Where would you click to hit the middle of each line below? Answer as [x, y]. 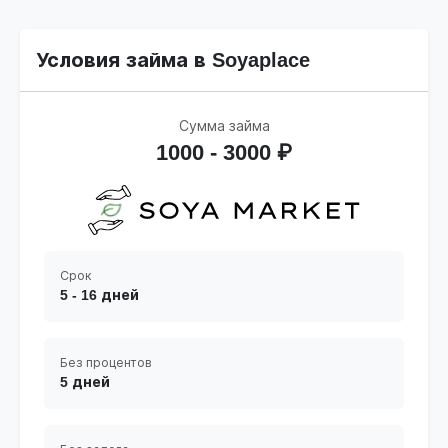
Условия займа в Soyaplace [173, 60]
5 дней [85, 382]
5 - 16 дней [99, 295]
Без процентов [106, 363]
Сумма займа [224, 126]
